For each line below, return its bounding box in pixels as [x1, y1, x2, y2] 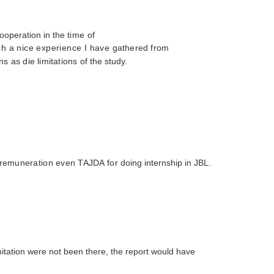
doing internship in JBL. [120, 158, 212, 168]
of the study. [80, 56, 127, 66]
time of [67, 30, 95, 40]
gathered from [112, 43, 169, 53]
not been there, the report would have [49, 246, 195, 256]
